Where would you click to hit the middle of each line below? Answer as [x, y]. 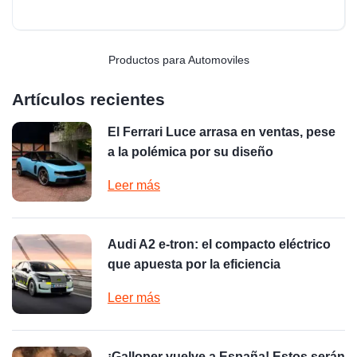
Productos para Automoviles [178, 59]
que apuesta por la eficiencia [194, 264]
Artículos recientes [88, 99]
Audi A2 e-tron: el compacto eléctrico [219, 244]
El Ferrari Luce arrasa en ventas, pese [222, 131]
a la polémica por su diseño [190, 151]
